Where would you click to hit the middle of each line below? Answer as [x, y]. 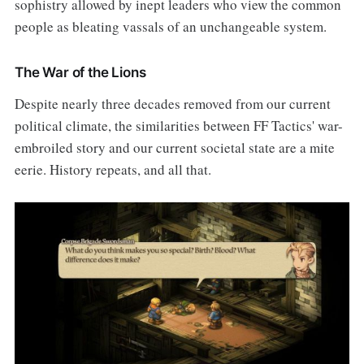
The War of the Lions [80, 73]
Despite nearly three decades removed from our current [172, 104]
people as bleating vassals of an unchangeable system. [170, 27]
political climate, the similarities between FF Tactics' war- [178, 126]
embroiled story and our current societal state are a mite [174, 148]
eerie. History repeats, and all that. [113, 170]
